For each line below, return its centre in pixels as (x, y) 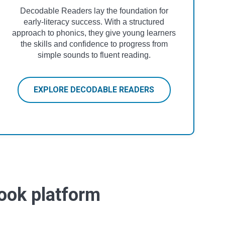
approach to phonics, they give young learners (94, 33)
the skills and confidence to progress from (94, 44)
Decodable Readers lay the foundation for (94, 11)
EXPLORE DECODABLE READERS (94, 89)
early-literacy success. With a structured (94, 22)
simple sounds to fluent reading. (94, 55)
